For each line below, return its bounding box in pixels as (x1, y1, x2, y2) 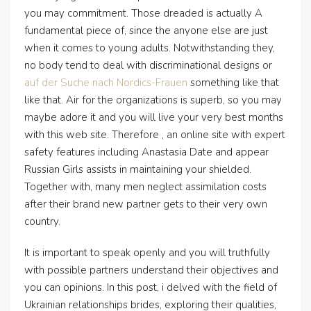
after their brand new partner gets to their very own (24, 197, 267, 211)
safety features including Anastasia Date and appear (24, 145, 269, 159)
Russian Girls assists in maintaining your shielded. (24, 162, 251, 176)
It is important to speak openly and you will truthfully (24, 246, 270, 260)
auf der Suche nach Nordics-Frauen (24, 76, 187, 90)
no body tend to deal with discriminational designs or (24, 58, 272, 72)
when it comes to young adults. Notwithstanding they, (24, 41, 275, 55)
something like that (187, 76, 279, 90)
